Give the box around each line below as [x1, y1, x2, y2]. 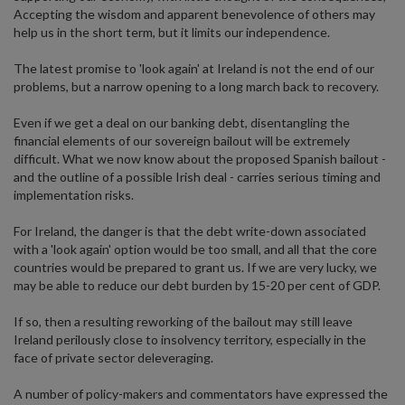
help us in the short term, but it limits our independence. [14, 24, 330, 40]
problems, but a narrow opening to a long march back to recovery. [14, 79, 379, 94]
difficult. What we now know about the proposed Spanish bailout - [14, 151, 386, 166]
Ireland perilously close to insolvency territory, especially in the [14, 332, 366, 347]
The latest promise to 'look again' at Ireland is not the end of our [14, 61, 374, 76]
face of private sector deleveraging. [14, 350, 213, 365]
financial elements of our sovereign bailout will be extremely [14, 133, 350, 148]
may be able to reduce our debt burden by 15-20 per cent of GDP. [14, 278, 381, 293]
